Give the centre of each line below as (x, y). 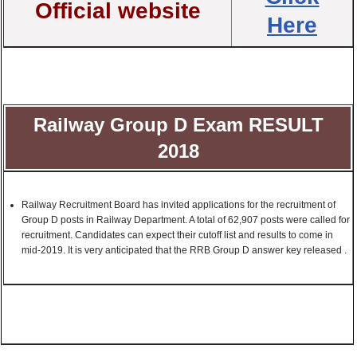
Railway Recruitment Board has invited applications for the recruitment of (178, 205)
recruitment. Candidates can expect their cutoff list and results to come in (177, 235)
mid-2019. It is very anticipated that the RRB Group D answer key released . (184, 250)
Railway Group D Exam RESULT (178, 125)
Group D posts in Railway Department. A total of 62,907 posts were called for (186, 220)
